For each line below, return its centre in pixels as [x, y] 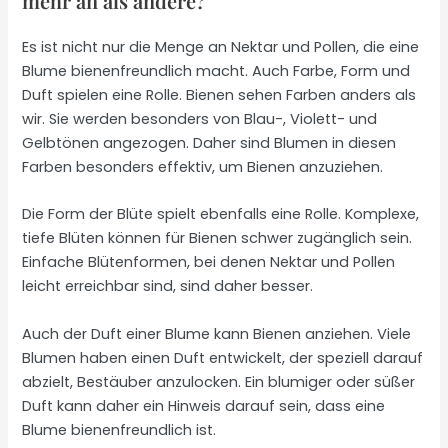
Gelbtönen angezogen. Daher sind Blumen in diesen [209, 142]
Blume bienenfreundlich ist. [119, 429]
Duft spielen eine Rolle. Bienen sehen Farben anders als [219, 94]
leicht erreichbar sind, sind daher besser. [168, 286]
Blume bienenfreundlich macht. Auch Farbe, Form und [216, 70]
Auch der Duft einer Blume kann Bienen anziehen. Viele [217, 333]
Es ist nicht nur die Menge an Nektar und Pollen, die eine [221, 46]
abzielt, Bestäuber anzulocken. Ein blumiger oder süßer [219, 381]
